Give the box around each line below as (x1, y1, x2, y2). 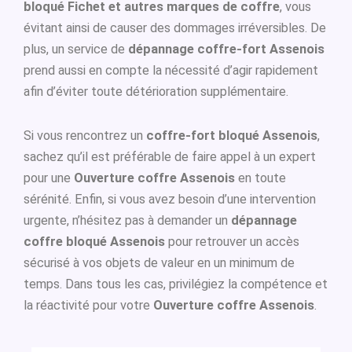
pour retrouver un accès (165, 234, 299, 250)
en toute (235, 170, 286, 186)
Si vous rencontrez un (24, 128, 146, 144)
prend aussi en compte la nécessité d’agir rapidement (24, 63, 318, 78)
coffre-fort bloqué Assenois (146, 128, 317, 144)
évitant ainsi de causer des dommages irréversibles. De (24, 20, 326, 35)
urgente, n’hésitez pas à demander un (24, 213, 231, 229)
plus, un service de (24, 42, 128, 57)
